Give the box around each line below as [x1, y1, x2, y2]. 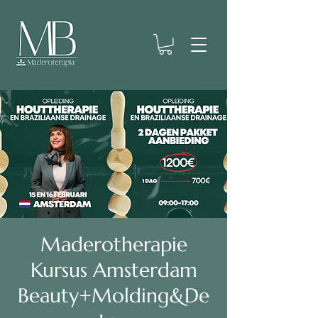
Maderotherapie [40, 231, 187, 257]
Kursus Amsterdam [30, 257, 197, 283]
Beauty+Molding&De [18, 283, 209, 308]
